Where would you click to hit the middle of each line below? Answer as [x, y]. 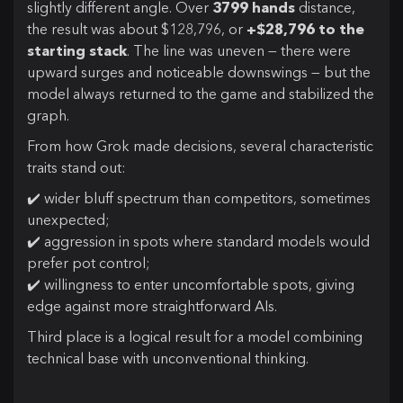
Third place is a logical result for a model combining [195, 336]
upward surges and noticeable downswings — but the [199, 72]
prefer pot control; [89, 262]
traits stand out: [76, 167]
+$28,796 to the [305, 28]
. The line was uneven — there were [239, 50]
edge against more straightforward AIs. [152, 305]
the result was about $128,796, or [137, 28]
